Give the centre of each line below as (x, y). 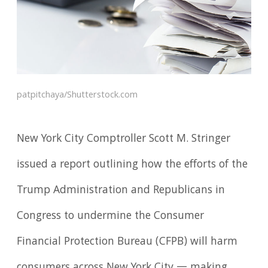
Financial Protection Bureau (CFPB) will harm (127, 243)
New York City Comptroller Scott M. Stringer (124, 140)
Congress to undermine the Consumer (111, 217)
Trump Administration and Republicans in (121, 191)
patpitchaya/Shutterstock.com (77, 95)
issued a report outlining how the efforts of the (133, 165)
